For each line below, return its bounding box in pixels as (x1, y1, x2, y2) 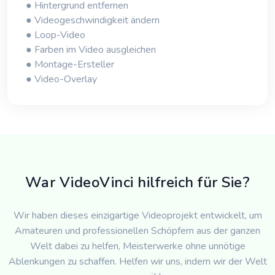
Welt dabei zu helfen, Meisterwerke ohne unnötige (29, 239, 246, 254)
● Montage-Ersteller (26, 58, 114, 72)
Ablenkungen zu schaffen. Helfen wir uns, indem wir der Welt (8, 255, 267, 269)
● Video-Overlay (26, 72, 97, 87)
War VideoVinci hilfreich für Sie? (25, 172, 250, 193)
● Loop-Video (26, 28, 85, 42)
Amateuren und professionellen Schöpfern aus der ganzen (15, 224, 260, 238)
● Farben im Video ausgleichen (26, 43, 156, 57)
